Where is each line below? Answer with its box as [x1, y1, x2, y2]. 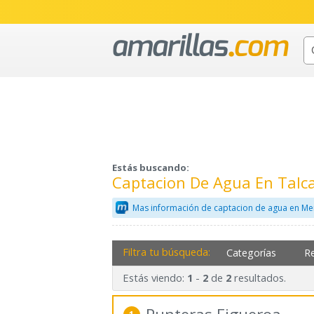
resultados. [231, 271, 286, 285]
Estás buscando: [112, 161, 189, 175]
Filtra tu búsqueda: [122, 244, 210, 259]
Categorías [226, 245, 277, 259]
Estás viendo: [122, 271, 187, 285]
